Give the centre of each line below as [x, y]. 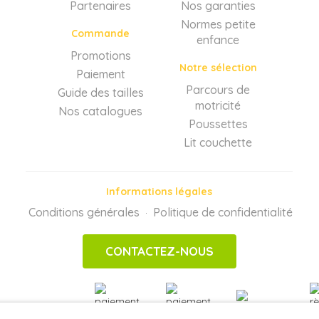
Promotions [100, 55]
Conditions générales [84, 212]
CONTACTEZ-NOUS [159, 251]
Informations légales [159, 191]
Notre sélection [218, 67]
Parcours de [218, 89]
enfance [218, 40]
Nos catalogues [101, 111]
